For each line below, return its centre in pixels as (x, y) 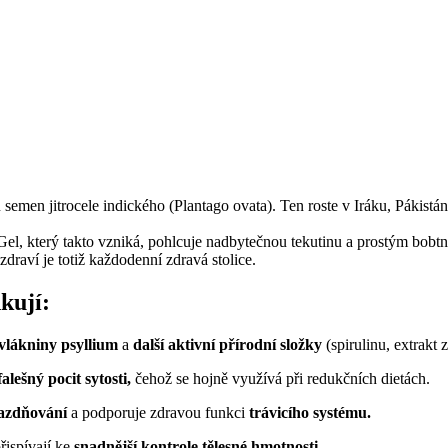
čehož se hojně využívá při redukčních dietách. (282, 379)
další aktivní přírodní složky (227, 345)
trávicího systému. (310, 413)
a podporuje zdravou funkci (158, 413)
